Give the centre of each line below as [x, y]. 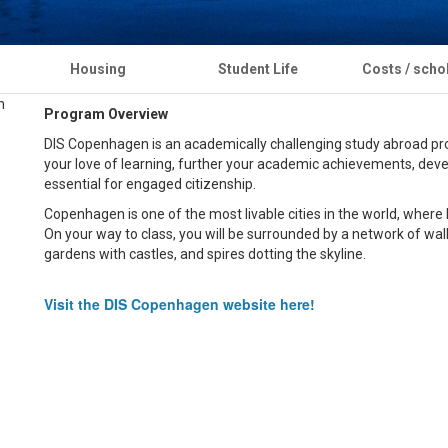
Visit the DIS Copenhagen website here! [179, 304]
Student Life [258, 69]
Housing [98, 69]
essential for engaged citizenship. [151, 184]
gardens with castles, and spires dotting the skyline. [205, 254]
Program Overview [106, 114]
